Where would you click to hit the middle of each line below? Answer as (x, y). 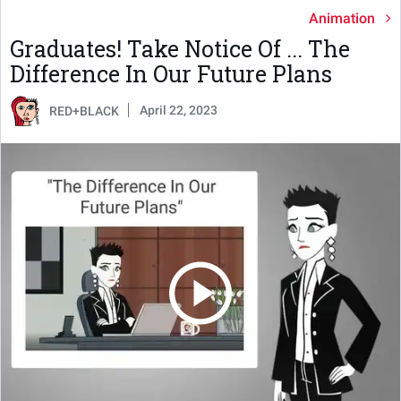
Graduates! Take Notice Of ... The (180, 49)
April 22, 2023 (179, 111)
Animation (342, 19)
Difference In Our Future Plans (171, 74)
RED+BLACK (84, 111)
